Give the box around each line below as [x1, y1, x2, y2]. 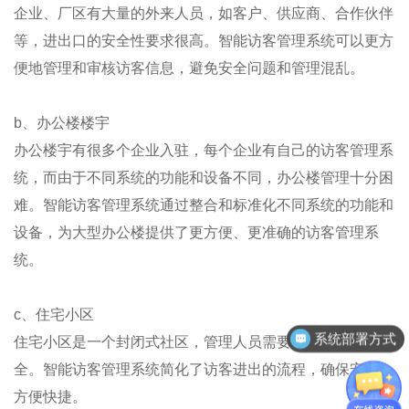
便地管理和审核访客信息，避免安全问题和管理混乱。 [14, 60, 364, 76]
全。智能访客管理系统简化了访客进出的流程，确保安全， [14, 362, 393, 377]
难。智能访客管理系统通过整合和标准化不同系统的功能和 [14, 197, 393, 213]
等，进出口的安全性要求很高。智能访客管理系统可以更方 [14, 33, 393, 48]
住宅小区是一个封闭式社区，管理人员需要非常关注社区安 [14, 334, 393, 350]
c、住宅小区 [14, 307, 94, 322]
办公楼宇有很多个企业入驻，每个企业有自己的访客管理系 [14, 142, 393, 158]
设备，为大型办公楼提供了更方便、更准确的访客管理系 [14, 225, 379, 240]
